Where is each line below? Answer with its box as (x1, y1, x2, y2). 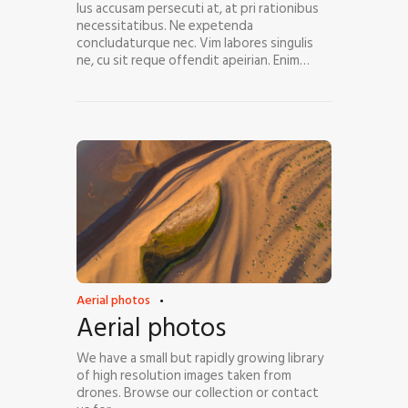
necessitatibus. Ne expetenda (76, 15, 253, 38)
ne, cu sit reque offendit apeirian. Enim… (76, 49, 310, 73)
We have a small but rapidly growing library (76, 347, 323, 371)
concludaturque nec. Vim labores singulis (76, 32, 313, 56)
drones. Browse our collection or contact (76, 382, 319, 405)
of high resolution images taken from (76, 364, 291, 388)
